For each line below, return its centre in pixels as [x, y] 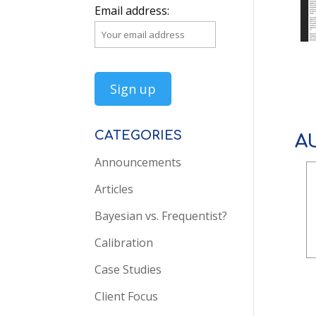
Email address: [132, 11]
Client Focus [127, 296]
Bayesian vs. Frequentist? [161, 216]
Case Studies [128, 269]
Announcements [138, 162]
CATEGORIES [139, 135]
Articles [114, 189]
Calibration [124, 243]
